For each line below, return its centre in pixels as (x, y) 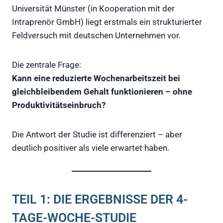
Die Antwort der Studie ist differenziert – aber (97, 134)
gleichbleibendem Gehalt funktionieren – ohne (102, 91)
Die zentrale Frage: (47, 64)
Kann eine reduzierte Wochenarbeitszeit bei (96, 78)
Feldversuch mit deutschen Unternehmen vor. (96, 35)
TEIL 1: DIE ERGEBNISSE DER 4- (100, 200)
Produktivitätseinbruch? (59, 105)
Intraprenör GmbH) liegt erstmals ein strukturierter (107, 22)
